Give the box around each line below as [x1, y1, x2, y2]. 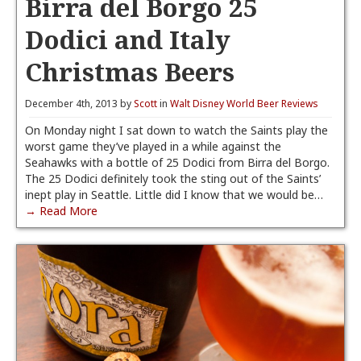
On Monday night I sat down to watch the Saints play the [25, 122, 328, 138]
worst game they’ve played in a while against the [25, 139, 281, 154]
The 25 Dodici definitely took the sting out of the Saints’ [25, 171, 321, 186]
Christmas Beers [25, 54, 234, 89]
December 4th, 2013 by [25, 97, 134, 110]
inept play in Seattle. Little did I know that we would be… [25, 187, 323, 202]
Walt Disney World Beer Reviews [170, 97, 318, 110]
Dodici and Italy [25, 22, 230, 56]
